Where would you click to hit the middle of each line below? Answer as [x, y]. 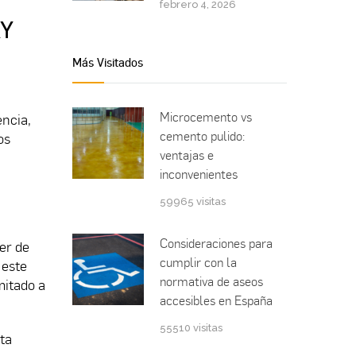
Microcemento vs [206, 117]
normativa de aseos [211, 282]
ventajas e [187, 155]
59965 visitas [193, 202]
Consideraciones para [216, 244]
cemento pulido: [202, 136]
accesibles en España [216, 301]
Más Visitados [108, 62]
